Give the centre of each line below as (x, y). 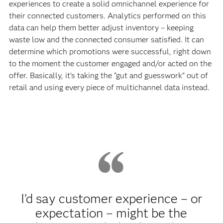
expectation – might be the (111, 213)
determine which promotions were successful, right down (110, 51)
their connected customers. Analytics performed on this (107, 15)
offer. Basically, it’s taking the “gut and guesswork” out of (108, 75)
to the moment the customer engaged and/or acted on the (110, 63)
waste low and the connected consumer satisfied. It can (106, 39)
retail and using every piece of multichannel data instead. (110, 87)
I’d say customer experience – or (111, 198)
